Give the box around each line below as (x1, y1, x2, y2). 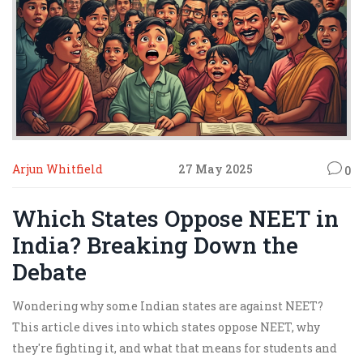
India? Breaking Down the (12, 229, 298, 260)
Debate (12, 256, 87, 287)
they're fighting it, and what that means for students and (12, 340, 337, 356)
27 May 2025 (177, 161, 253, 177)
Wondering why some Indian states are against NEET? (12, 297, 323, 314)
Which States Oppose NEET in (12, 203, 339, 233)
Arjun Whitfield (12, 161, 103, 177)
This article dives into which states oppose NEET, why (12, 318, 320, 335)
